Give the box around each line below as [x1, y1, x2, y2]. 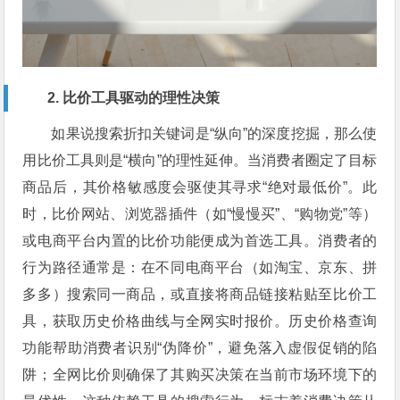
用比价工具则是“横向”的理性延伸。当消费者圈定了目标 [22, 152, 378, 168]
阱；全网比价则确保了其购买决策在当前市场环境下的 [22, 366, 378, 382]
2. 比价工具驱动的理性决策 [47, 89, 221, 105]
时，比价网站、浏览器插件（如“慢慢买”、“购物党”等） [22, 205, 378, 221]
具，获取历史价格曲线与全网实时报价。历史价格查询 [22, 312, 378, 329]
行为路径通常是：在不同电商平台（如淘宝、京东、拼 [22, 259, 378, 275]
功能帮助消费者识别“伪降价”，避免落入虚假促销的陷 [22, 339, 378, 355]
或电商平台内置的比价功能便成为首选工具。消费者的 [22, 232, 378, 248]
